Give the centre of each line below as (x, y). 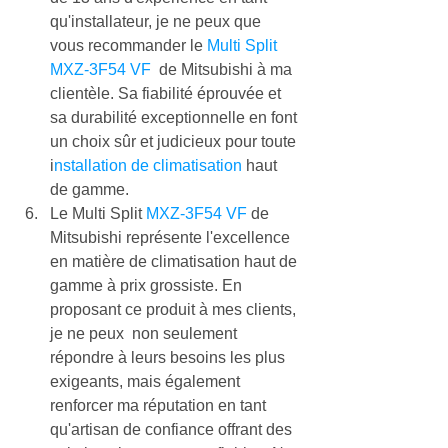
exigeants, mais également (147, 382)
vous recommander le (128, 46)
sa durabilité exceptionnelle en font (175, 118)
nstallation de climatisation (148, 166)
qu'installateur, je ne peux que (157, 22)
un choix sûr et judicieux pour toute (175, 142)
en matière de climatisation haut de (175, 262)
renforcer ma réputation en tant (160, 406)
